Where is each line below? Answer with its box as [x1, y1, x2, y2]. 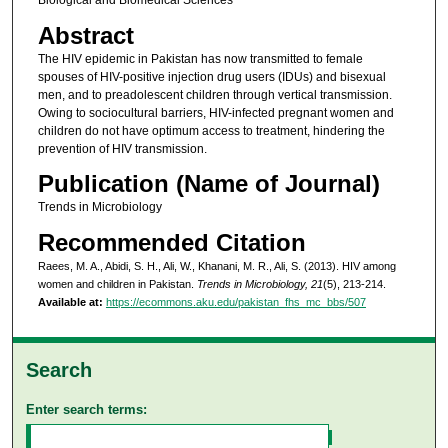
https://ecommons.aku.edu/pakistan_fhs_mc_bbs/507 [105, 295, 366, 308]
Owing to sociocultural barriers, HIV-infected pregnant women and [37, 105, 394, 120]
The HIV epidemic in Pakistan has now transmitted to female [37, 51, 363, 66]
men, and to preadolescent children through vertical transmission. [37, 87, 392, 102]
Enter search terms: [26, 402, 148, 418]
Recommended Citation [37, 228, 306, 256]
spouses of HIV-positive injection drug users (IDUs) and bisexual [37, 69, 386, 84]
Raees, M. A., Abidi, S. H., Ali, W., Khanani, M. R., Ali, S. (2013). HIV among [37, 259, 396, 272]
